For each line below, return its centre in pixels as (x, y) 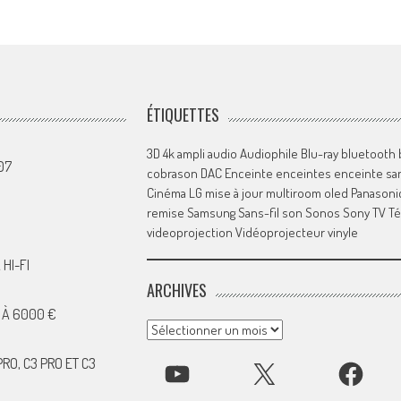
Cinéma (166, 193)
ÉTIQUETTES (183, 115)
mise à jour (234, 193)
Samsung (211, 213)
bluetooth (368, 154)
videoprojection (189, 232)
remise (165, 213)
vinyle (342, 232)
